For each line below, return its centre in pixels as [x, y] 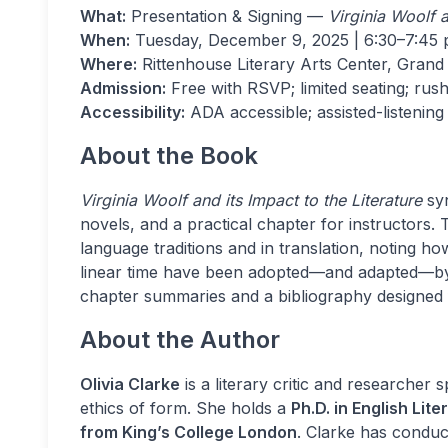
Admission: [123, 88]
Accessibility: [132, 112]
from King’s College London [188, 432]
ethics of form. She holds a [185, 408]
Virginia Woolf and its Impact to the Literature [251, 200]
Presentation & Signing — [227, 16]
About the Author [180, 339]
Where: [108, 64]
